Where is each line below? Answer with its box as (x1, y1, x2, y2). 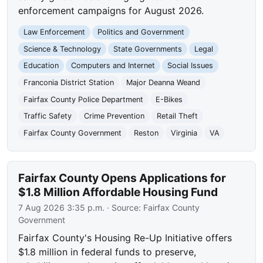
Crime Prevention (83, 112, 144, 121)
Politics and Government (97, 28, 184, 37)
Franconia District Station (23, 78, 114, 87)
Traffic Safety (23, 112, 72, 121)
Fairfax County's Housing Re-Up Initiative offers (18, 231, 232, 244)
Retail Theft (156, 112, 198, 121)
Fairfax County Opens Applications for (18, 170, 227, 185)
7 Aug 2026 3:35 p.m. (18, 202, 105, 213)
